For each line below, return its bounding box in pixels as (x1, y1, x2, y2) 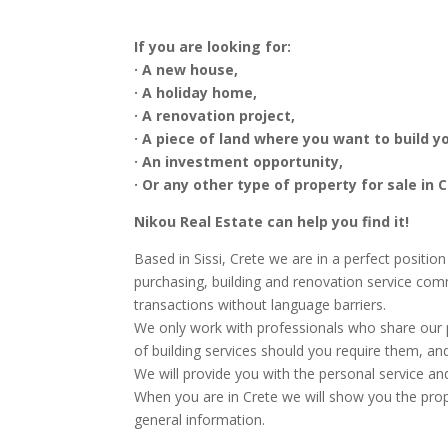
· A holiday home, (134, 82, 258, 102)
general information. (134, 409, 266, 429)
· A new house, (134, 59, 239, 79)
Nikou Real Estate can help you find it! (134, 211, 410, 231)
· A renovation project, (134, 105, 296, 125)
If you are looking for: (134, 36, 292, 56)
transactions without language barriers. (134, 294, 387, 314)
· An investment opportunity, (134, 151, 344, 171)
